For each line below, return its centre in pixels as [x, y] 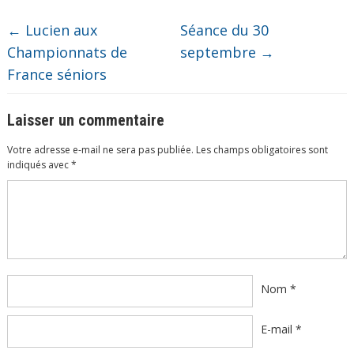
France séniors [56, 74]
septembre [220, 52]
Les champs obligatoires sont [262, 150]
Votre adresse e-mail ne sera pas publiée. [100, 150]
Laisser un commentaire [85, 120]
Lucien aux [59, 30]
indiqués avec [39, 165]
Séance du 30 [225, 30]
